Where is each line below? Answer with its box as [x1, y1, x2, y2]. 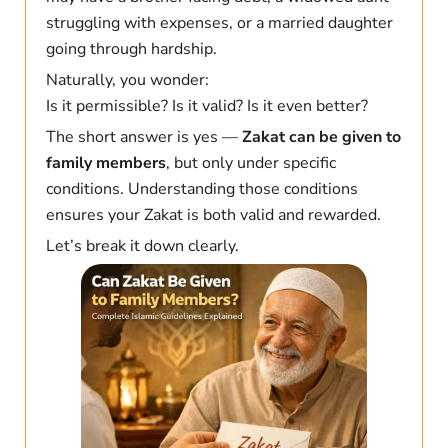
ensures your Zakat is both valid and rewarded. [45, 204, 381, 227]
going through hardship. [45, 38, 217, 61]
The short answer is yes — [45, 126, 242, 149]
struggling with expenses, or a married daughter [45, 12, 393, 35]
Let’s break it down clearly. [45, 235, 239, 258]
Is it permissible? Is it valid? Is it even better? [45, 95, 368, 118]
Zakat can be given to [241, 126, 401, 149]
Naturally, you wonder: [45, 69, 209, 92]
